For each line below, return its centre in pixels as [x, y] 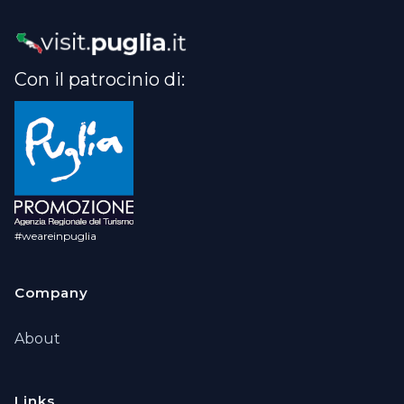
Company [51, 292]
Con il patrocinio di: [100, 79]
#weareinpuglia [55, 235]
